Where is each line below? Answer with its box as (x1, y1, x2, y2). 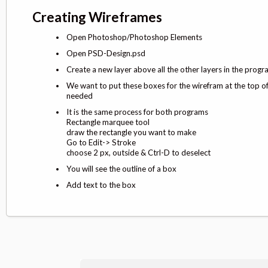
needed (66, 90, 93, 100)
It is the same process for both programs (66, 106, 208, 117)
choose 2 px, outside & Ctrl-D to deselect (66, 147, 211, 157)
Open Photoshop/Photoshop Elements (66, 32, 202, 42)
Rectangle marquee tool (66, 117, 150, 127)
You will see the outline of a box (66, 163, 176, 173)
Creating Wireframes (32, 8, 162, 25)
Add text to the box (66, 179, 136, 190)
